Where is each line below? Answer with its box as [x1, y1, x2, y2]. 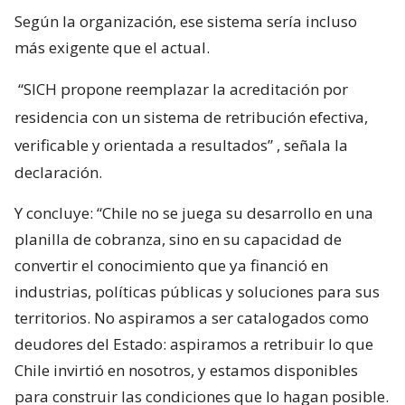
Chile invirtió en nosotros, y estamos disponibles [14, 360, 358, 381]
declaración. [14, 162, 102, 184]
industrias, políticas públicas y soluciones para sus [14, 281, 380, 303]
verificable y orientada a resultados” [14, 135, 273, 156]
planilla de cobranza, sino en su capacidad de [14, 229, 342, 250]
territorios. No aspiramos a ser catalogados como [14, 307, 369, 329]
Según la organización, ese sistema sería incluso [14, 11, 357, 33]
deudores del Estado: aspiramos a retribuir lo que [14, 334, 373, 355]
